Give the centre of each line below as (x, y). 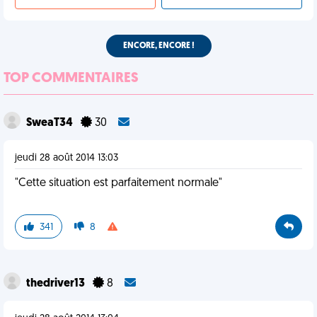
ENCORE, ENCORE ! (158, 46)
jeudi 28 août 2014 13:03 (67, 158)
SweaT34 (51, 123)
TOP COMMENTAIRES (71, 79)
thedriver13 (57, 284)
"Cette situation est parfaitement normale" (119, 183)
